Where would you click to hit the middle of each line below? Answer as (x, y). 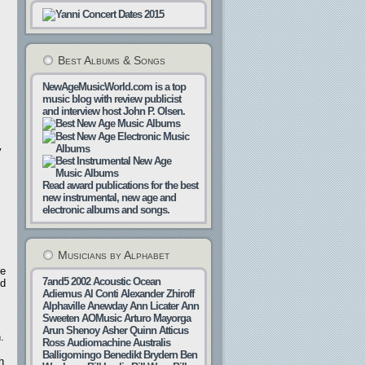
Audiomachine (99, 343)
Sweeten (61, 318)
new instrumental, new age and (109, 198)
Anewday (107, 306)
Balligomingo (72, 355)
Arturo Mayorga (157, 318)
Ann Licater (154, 306)
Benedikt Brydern (141, 355)
